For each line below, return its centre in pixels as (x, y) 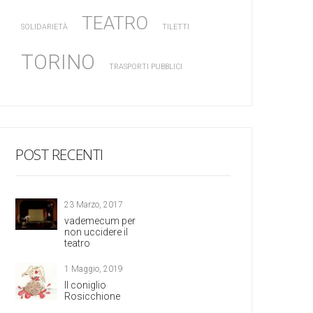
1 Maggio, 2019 (94, 269)
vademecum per (100, 220)
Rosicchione (92, 296)
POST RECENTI (59, 154)
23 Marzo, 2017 (94, 204)
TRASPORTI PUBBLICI (146, 66)
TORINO (58, 62)
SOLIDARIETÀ (44, 27)
